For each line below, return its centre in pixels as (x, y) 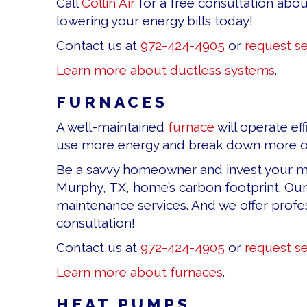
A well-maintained (112, 127)
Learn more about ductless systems (165, 70)
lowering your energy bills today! (155, 21)
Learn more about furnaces (139, 272)
